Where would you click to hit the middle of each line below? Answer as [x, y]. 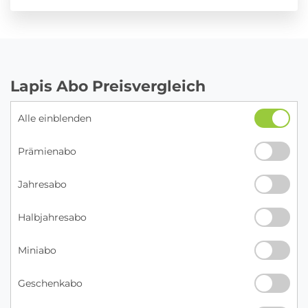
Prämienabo [47, 151]
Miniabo [37, 250]
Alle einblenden [55, 118]
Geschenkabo [50, 283]
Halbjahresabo [52, 217]
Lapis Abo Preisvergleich [108, 86]
